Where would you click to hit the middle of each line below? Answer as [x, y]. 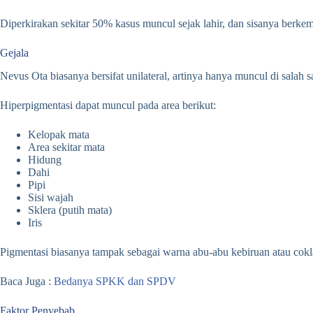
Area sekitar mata [66, 147]
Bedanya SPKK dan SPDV [115, 281]
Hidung [45, 159]
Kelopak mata [59, 134]
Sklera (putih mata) [70, 210]
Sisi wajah [51, 197]
